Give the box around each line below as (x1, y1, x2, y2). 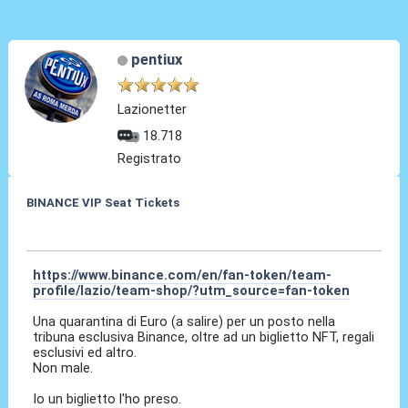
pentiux (130, 49, 183, 68)
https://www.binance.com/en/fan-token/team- (33, 266, 332, 283)
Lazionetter (117, 100, 188, 117)
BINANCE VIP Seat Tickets (25, 195, 179, 209)
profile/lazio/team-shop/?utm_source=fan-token (33, 281, 351, 299)
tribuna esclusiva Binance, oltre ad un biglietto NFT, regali (33, 328, 375, 345)
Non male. (33, 359, 94, 376)
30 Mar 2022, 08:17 (25, 223, 138, 238)
